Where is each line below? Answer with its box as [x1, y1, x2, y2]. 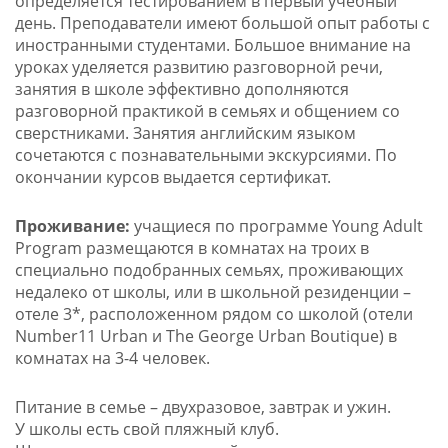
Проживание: [14, 215, 130, 238]
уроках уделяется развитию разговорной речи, [14, 56, 383, 79]
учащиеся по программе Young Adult [129, 215, 423, 238]
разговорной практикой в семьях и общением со [14, 100, 400, 123]
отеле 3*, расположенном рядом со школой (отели [14, 303, 413, 326]
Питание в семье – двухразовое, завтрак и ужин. [14, 396, 391, 419]
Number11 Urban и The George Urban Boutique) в [14, 325, 397, 348]
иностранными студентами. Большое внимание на [14, 34, 411, 57]
